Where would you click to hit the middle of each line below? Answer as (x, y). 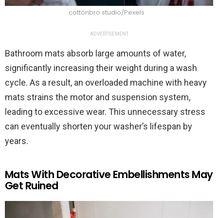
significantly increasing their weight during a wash (101, 68)
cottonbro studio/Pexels (107, 13)
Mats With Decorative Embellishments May (109, 175)
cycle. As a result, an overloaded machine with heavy (106, 83)
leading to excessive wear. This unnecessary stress (105, 112)
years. (17, 141)
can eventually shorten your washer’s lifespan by (99, 127)
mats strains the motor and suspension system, (98, 97)
